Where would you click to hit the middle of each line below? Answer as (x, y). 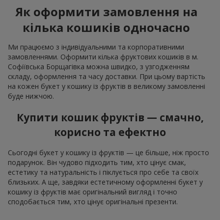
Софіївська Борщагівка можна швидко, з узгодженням (99, 67)
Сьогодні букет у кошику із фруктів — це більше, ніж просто (109, 153)
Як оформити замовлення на (106, 12)
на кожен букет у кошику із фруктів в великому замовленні (107, 86)
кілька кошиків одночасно (106, 27)
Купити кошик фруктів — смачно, (110, 117)
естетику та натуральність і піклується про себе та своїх (103, 172)
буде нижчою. (31, 96)
